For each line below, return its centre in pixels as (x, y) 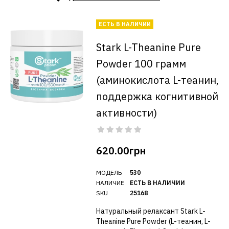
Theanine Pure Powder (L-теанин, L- (153, 221)
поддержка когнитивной (157, 96)
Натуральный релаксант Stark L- (151, 211)
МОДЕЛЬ (109, 173)
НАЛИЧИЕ (110, 183)
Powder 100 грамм (141, 64)
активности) (126, 113)
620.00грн (121, 151)
